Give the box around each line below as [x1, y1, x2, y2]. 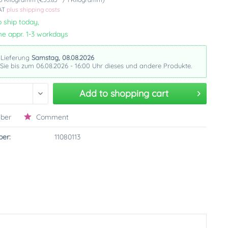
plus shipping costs [7, 6, 61, 13]
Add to [79, 88, 108, 99]
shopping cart [110, 88, 168, 99]
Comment [34, 112, 69, 122]
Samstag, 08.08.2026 [32, 53, 95, 62]
